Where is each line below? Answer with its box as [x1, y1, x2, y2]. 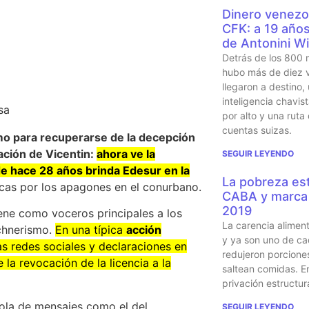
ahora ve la [97, 146, 155, 161]
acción [126, 223, 161, 237]
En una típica [55, 223, 126, 237]
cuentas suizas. [221, 123, 292, 136]
